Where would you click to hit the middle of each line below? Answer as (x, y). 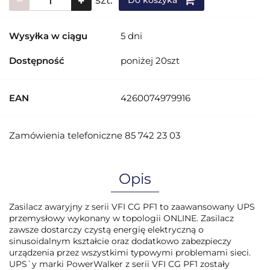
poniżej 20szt (151, 61)
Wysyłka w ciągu (48, 36)
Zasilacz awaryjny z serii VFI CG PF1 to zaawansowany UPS (132, 207)
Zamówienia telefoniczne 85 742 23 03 (95, 135)
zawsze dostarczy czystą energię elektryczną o (106, 230)
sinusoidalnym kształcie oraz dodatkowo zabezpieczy (120, 241)
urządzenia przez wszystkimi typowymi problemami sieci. (130, 253)
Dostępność (37, 61)
